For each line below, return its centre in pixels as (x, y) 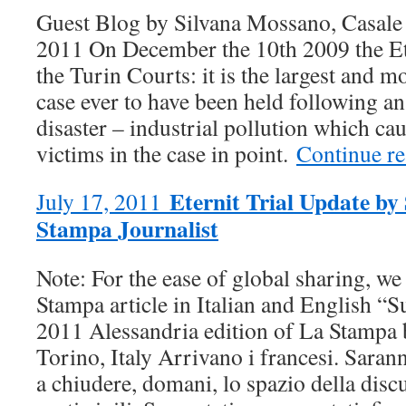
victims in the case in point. (166, 153)
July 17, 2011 (103, 201)
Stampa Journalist (127, 228)
